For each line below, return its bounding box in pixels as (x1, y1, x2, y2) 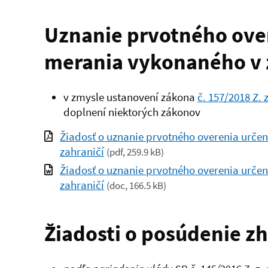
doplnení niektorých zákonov (63, 105, 200, 120)
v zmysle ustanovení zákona (63, 90, 197, 105)
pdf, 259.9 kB (109, 146, 161, 159)
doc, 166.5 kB (109, 179, 163, 193)
